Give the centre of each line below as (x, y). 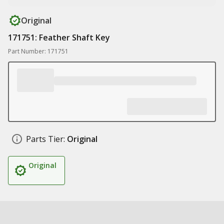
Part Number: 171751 (38, 51)
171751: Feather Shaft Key (59, 37)
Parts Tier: (45, 139)
